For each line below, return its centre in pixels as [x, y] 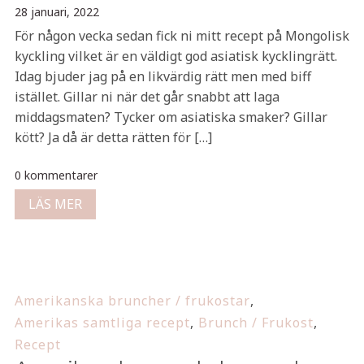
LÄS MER [55, 204]
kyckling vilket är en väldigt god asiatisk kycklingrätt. [175, 56]
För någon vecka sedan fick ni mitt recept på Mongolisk [182, 36]
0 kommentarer [56, 175]
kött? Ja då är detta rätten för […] [113, 137]
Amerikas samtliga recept [102, 323]
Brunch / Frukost [256, 323]
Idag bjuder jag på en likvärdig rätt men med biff [162, 76]
